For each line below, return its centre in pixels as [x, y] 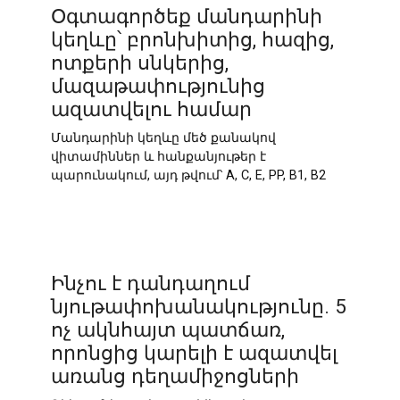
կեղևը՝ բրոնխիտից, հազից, [192, 40]
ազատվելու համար [151, 109]
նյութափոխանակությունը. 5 [198, 306]
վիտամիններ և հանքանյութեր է [158, 157]
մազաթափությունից [158, 86]
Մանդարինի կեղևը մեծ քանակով [163, 138]
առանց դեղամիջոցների [175, 375]
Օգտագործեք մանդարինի [186, 17]
